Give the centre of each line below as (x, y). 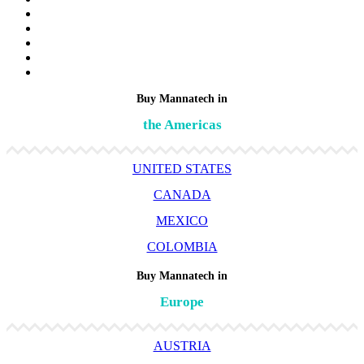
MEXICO (182, 220)
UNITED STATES (182, 168)
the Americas (182, 124)
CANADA (182, 194)
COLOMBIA (182, 246)
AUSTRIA (182, 345)
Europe (182, 301)
